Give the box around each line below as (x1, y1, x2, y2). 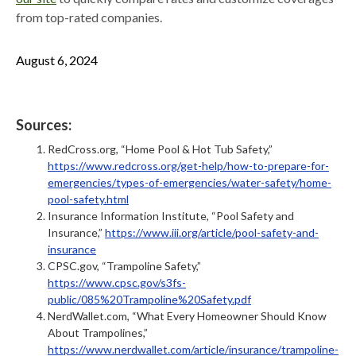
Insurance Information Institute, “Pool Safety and (48, 209, 294, 223)
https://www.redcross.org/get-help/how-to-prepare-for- (48, 159, 329, 173)
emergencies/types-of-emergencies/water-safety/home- (48, 176, 331, 190)
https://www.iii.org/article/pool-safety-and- (105, 226, 319, 240)
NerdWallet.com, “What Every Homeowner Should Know (48, 309, 327, 323)
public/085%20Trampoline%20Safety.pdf (48, 292, 251, 307)
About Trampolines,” (48, 326, 148, 340)
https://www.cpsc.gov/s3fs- (48, 276, 186, 290)
